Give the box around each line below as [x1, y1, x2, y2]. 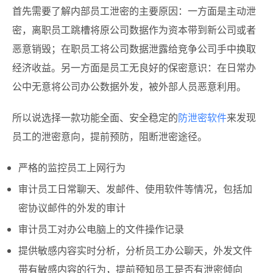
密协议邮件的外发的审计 [18, 200, 126, 214]
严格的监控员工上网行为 [18, 160, 126, 174]
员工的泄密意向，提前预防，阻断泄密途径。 [12, 129, 207, 143]
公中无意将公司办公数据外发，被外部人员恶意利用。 [12, 79, 246, 93]
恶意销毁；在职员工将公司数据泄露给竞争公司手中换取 [12, 41, 256, 55]
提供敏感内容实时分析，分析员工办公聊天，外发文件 [18, 243, 252, 257]
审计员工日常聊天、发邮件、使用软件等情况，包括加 [18, 182, 252, 196]
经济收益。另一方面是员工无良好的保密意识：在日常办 [12, 60, 256, 74]
